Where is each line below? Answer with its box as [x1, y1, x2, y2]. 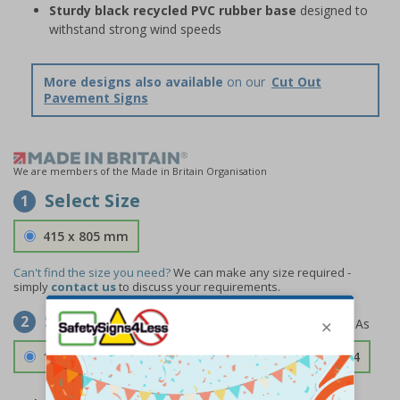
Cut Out [271, 72, 321, 90]
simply [13, 278, 51, 295]
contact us [51, 278, 116, 295]
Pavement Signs [44, 88, 148, 106]
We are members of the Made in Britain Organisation [13, 163, 267, 178]
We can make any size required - [173, 263, 351, 280]
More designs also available [44, 72, 223, 90]
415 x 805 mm [43, 227, 129, 245]
